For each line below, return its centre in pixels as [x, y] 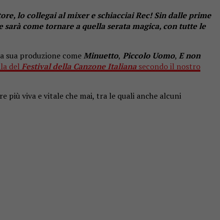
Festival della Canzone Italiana [79, 66]
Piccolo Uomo [148, 55]
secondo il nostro [168, 66]
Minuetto [101, 55]
